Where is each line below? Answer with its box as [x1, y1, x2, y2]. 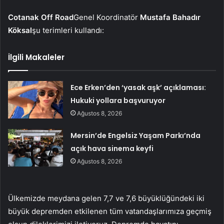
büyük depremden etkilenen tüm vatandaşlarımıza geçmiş [8, 206, 211, 216]
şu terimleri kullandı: [32, 25, 104, 35]
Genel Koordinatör [73, 12, 140, 22]
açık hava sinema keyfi [70, 143, 154, 153]
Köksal [8, 25, 32, 35]
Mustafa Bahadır [140, 12, 200, 22]
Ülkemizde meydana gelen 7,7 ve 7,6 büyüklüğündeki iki [8, 193, 204, 203]
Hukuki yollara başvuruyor [70, 95, 166, 105]
